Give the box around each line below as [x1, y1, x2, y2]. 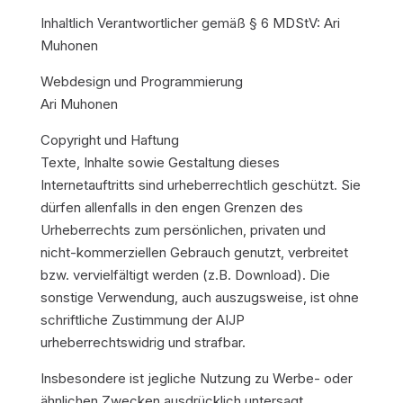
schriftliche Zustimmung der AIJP [40, 311, 245, 328]
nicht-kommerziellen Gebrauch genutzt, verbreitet [40, 244, 348, 261]
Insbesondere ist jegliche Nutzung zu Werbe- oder [40, 370, 353, 387]
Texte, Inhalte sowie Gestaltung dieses [40, 154, 280, 171]
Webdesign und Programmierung [40, 73, 243, 90]
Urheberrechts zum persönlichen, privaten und [40, 221, 326, 238]
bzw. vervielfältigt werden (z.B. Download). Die [40, 266, 330, 283]
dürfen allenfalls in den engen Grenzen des [40, 199, 303, 216]
